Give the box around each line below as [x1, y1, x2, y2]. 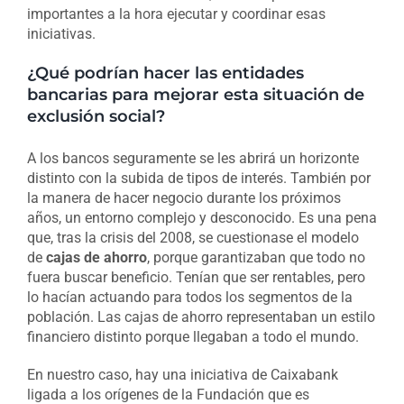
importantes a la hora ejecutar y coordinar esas [26, 5, 326, 23]
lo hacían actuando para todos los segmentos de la [26, 289, 353, 307]
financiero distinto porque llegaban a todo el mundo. [26, 328, 359, 346]
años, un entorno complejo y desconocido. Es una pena [26, 209, 377, 227]
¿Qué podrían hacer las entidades [26, 63, 304, 83]
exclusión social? [26, 106, 165, 126]
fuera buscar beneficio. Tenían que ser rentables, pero [26, 269, 365, 287]
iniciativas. [26, 25, 96, 43]
